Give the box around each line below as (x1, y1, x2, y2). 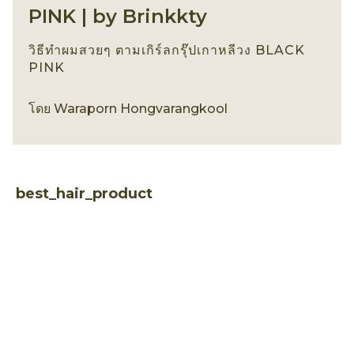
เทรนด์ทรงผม (227, 100, 301, 116)
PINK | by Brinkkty (28, 5, 207, 28)
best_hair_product (16, 185, 153, 203)
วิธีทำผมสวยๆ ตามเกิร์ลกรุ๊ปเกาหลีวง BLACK (28, 43, 305, 58)
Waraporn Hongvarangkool (54, 101, 228, 117)
